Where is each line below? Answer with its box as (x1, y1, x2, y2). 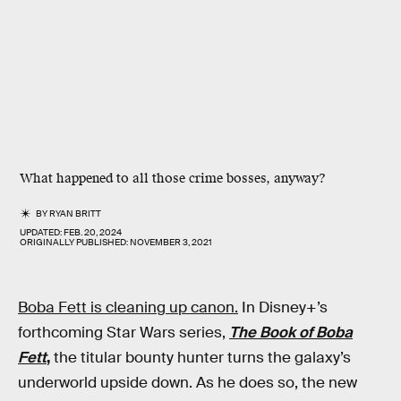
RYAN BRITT (49, 208, 102, 219)
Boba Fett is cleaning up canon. (18, 298, 238, 317)
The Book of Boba (229, 323, 353, 342)
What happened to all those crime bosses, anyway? (20, 170, 326, 187)
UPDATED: (20, 226, 64, 238)
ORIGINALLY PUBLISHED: (20, 236, 130, 248)
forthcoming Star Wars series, (18, 323, 229, 342)
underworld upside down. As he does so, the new (18, 373, 357, 392)
